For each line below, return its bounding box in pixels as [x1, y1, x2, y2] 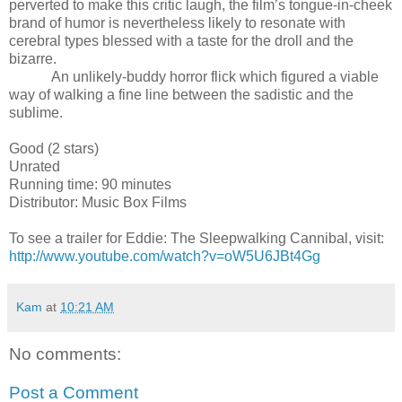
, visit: [348, 230, 384, 246]
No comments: [9, 344, 121, 363]
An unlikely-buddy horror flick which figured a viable [51, 68, 379, 84]
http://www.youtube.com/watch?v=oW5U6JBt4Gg [9, 248, 320, 264]
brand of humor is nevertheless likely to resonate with [9, 14, 345, 31]
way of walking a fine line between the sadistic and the [9, 86, 354, 102]
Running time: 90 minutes [9, 176, 171, 192]
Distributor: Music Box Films [9, 194, 190, 210]
